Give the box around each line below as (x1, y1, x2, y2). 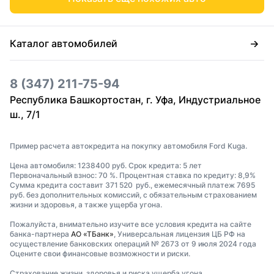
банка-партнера (10, 229, 71, 239)
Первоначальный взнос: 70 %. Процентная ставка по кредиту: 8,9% (10, 171, 256, 180)
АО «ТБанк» (71, 229, 114, 239)
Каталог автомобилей (10, 37, 117, 50)
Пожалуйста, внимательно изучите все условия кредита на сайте (10, 220, 251, 229)
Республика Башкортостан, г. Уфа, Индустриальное (10, 94, 261, 106)
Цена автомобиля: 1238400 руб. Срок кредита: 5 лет (10, 161, 202, 171)
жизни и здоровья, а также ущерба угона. (10, 200, 162, 210)
